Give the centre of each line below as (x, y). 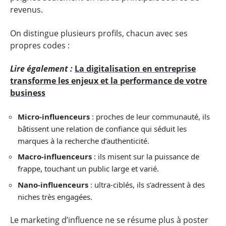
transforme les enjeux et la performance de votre (108, 81)
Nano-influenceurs (53, 184)
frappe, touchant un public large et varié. (88, 168)
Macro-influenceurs (55, 156)
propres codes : (40, 45)
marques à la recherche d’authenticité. (83, 140)
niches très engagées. (55, 196)
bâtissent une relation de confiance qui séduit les (102, 128)
